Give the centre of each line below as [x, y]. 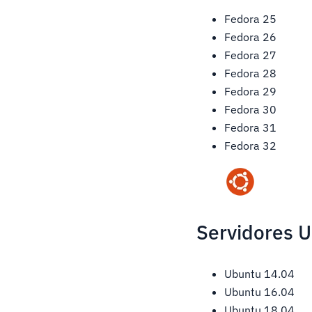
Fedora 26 [251, 37]
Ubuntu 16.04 [260, 292]
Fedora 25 [251, 19]
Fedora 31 [251, 128]
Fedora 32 [251, 146]
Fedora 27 [251, 55]
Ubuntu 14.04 [260, 274]
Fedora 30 [251, 110]
